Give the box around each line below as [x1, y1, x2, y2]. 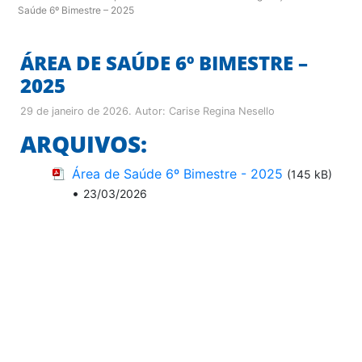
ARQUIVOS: [20, 128, 147, 159]
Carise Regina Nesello [169, 104, 275, 117]
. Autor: [128, 104, 169, 117]
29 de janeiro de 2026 [20, 104, 128, 117]
